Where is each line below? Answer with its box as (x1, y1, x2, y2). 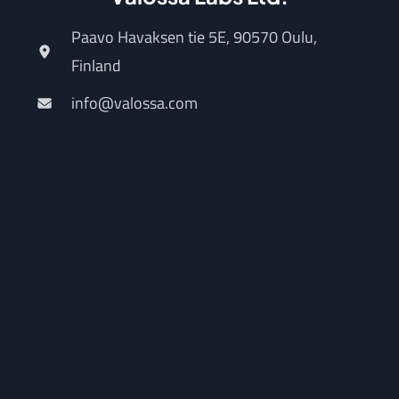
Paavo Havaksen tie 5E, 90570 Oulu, (71, 25, 317, 50)
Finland (71, 53, 121, 78)
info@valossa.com (71, 91, 198, 116)
